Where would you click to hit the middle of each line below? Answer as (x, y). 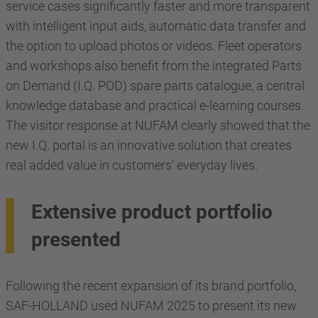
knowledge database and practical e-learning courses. (155, 105)
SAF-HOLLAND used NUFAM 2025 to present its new (151, 305)
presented (76, 239)
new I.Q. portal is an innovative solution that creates (149, 145)
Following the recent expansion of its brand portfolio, (151, 285)
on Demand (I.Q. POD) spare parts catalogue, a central (155, 85)
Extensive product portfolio (152, 212)
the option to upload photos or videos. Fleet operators (154, 45)
